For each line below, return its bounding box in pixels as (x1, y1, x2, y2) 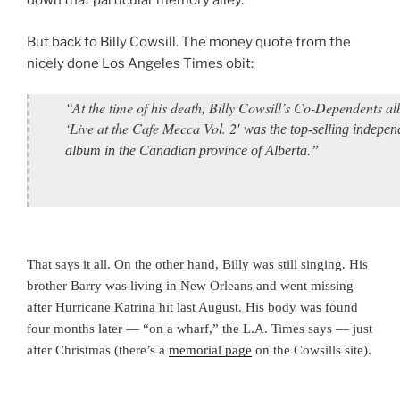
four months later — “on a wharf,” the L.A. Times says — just (27, 321, 372, 337)
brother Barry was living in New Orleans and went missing (27, 279, 354, 294)
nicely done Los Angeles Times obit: (27, 54, 254, 71)
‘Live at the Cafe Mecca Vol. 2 (65, 119, 237, 138)
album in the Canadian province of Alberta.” (65, 143, 319, 159)
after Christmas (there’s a (27, 343, 169, 358)
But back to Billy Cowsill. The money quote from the (27, 33, 351, 50)
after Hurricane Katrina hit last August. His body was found (27, 300, 358, 315)
